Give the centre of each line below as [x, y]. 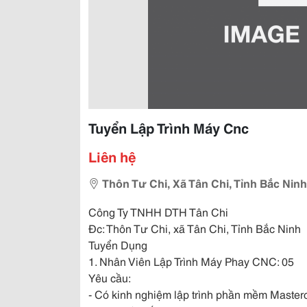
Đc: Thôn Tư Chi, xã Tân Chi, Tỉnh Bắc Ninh [195, 228]
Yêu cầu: [110, 277]
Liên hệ [112, 156]
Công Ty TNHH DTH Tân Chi [158, 211]
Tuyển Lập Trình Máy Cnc [169, 127]
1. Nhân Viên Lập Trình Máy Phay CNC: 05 [191, 261]
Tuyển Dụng [118, 244]
